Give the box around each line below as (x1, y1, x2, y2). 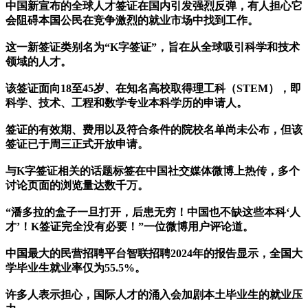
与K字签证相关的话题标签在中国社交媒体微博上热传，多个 (5, 165, 300, 177)
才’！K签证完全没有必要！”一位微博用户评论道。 (5, 221, 254, 233)
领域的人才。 (5, 56, 71, 68)
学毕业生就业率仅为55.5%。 (5, 262, 146, 274)
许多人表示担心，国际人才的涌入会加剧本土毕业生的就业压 (5, 289, 302, 301)
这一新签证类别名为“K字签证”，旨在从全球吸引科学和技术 (5, 41, 300, 54)
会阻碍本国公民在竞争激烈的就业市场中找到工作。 (5, 14, 258, 27)
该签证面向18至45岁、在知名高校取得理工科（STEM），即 (5, 82, 301, 95)
